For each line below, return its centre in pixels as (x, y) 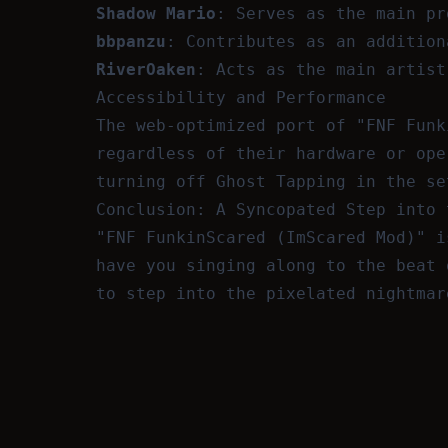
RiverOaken (146, 69)
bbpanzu (131, 41)
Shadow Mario (156, 13)
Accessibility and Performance (241, 97)
